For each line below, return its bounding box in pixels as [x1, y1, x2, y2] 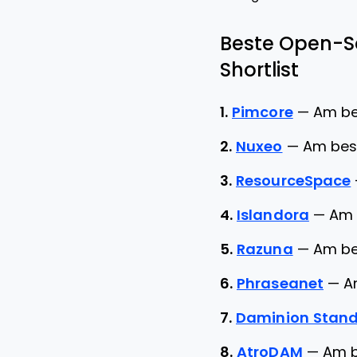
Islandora [237, 207, 309, 223]
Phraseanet [237, 276, 324, 292]
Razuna [237, 241, 293, 257]
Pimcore [232, 104, 293, 120]
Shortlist [220, 59, 300, 80]
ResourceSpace [236, 173, 351, 189]
